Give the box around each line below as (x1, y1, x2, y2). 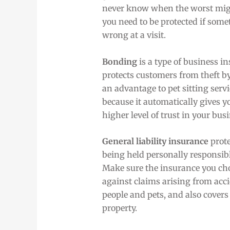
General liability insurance (102, 136, 208, 147)
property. (102, 203, 137, 214)
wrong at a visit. (102, 30, 166, 40)
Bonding (102, 56, 139, 67)
